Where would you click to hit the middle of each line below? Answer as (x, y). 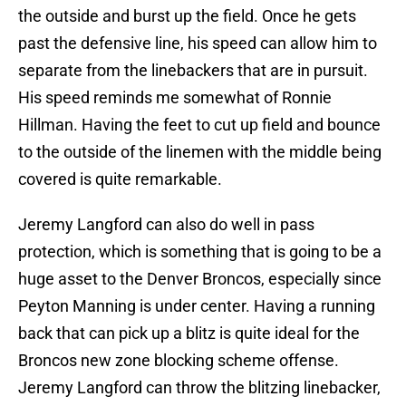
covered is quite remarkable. (120, 179)
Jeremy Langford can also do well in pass (166, 225)
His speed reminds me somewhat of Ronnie (175, 98)
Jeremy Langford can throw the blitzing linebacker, (199, 388)
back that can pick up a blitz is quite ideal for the (189, 333)
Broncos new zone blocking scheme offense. (179, 361)
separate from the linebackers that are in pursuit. (193, 71)
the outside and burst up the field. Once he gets (187, 16)
